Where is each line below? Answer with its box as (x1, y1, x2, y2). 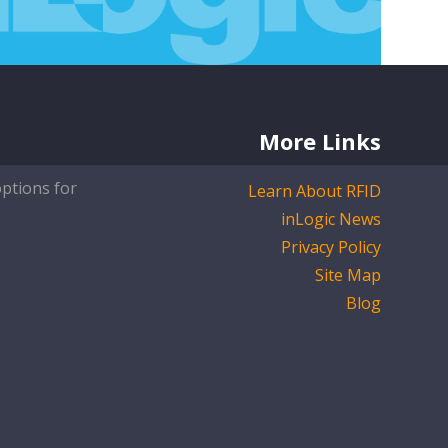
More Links (259, 126, 381, 156)
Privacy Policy (281, 236, 381, 258)
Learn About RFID (248, 180, 381, 202)
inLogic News (281, 208, 381, 230)
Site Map (315, 264, 381, 286)
